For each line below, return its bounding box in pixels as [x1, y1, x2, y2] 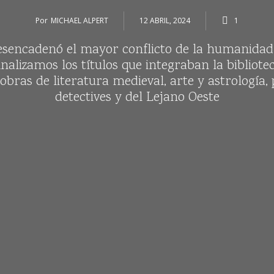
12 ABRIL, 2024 [139, 15, 190, 26]
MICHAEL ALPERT [51, 15, 108, 26]
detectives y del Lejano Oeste [54, 87, 220, 107]
